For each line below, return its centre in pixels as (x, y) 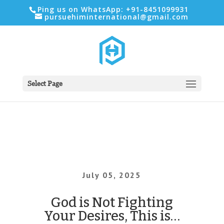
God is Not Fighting (112, 202)
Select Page (45, 83)
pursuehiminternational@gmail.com (117, 16)
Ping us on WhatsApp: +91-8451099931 (113, 9)
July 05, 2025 (112, 175)
